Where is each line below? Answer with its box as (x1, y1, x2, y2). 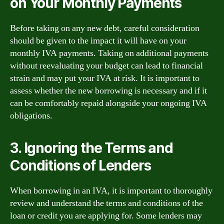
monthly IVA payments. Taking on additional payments (10, 47, 208, 59)
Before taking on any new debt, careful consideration (10, 22, 199, 34)
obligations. (10, 110, 52, 121)
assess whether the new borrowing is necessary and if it (10, 85, 207, 96)
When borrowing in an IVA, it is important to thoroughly (10, 185, 212, 196)
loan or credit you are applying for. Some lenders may (10, 210, 202, 221)
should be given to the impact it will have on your (10, 35, 186, 46)
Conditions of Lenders (10, 157, 151, 174)
